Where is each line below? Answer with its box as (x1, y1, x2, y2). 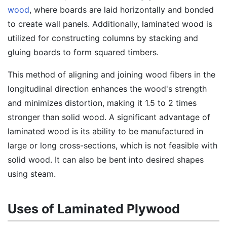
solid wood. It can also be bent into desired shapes (8, 155, 204, 165)
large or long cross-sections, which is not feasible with (8, 140, 217, 150)
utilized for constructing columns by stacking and (8, 33, 198, 43)
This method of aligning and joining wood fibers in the (8, 69, 215, 80)
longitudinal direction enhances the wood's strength (8, 84, 207, 94)
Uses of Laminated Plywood (8, 201, 180, 216)
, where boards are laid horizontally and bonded (29, 5, 214, 15)
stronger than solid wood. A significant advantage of (8, 112, 210, 122)
